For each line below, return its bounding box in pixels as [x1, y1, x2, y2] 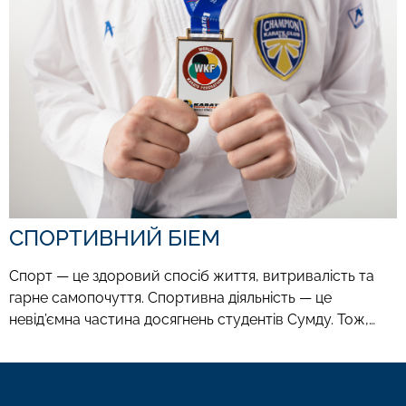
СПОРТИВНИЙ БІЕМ [9, 224, 220, 251]
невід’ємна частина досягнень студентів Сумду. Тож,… [9, 310, 375, 328]
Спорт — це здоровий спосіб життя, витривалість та [9, 266, 374, 285]
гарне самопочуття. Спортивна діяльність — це [9, 288, 332, 306]
